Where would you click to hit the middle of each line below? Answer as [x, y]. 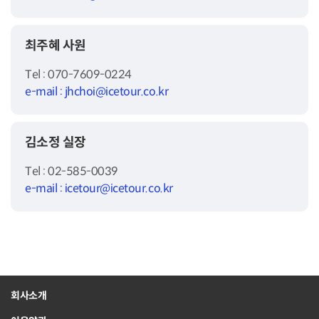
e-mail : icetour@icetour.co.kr [99, 188]
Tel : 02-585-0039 [72, 171]
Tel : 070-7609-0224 [78, 74]
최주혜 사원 [56, 45]
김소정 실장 [56, 142]
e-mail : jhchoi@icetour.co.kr [97, 91]
